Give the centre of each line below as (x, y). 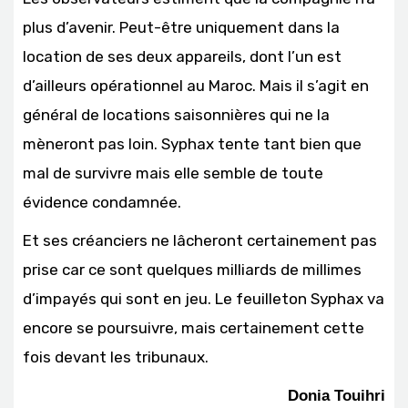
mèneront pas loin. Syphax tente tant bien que (192, 144)
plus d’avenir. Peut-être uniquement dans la (181, 28)
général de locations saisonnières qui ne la (176, 115)
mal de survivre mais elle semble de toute (173, 173)
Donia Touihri (337, 396)
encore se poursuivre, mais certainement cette (194, 328)
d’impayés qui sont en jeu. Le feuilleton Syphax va (204, 299)
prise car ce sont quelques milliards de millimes (192, 270)
